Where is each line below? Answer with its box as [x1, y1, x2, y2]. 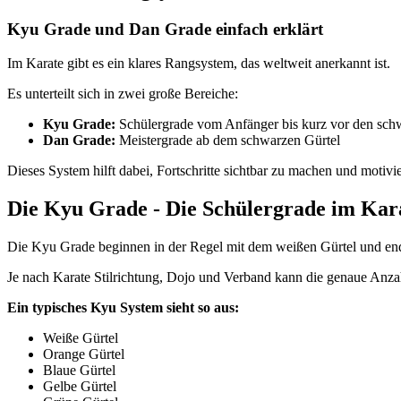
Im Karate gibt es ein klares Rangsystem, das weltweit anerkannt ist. [7, 55, 390, 72]
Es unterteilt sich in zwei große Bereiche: [7, 86, 238, 102]
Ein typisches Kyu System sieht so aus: [7, 300, 239, 316]
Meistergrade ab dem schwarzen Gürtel [115, 132, 340, 149]
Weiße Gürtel [43, 330, 118, 346]
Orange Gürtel [43, 346, 124, 363]
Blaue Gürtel [43, 363, 115, 379]
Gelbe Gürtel [43, 379, 116, 395]
